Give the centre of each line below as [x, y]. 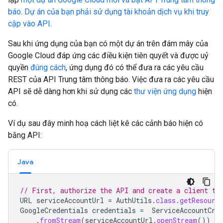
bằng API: [25, 135]
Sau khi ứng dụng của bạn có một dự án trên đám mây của [108, 44]
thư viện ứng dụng [165, 91]
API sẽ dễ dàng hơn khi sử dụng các [71, 91]
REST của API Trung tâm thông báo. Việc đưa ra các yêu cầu [111, 79]
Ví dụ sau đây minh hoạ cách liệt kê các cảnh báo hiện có [106, 123]
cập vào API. [30, 24]
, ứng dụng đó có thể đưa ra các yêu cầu [135, 67]
